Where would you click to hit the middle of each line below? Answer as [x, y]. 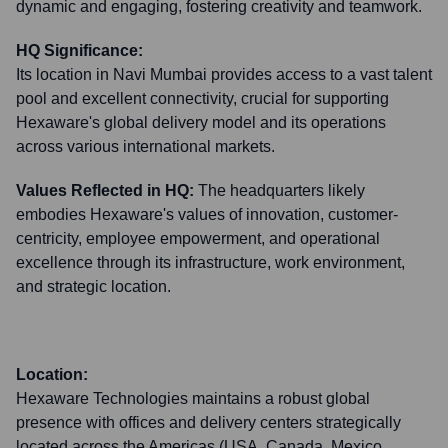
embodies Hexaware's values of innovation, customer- [207, 214]
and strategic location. [93, 286]
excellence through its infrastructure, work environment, [210, 262]
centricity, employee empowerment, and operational [198, 238]
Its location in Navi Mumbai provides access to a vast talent [224, 74]
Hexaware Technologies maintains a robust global [193, 398]
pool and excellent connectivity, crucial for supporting [202, 98]
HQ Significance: [79, 50]
